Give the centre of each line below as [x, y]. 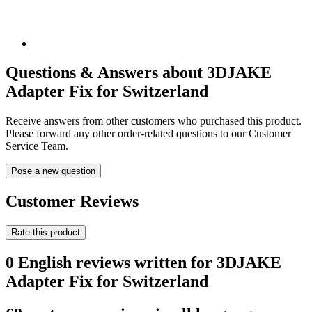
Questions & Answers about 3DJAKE [139, 73]
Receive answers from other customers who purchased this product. [154, 121]
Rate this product [46, 233]
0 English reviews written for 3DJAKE [143, 263]
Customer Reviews [72, 202]
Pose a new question [53, 171]
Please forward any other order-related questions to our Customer [148, 134]
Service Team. [37, 146]
